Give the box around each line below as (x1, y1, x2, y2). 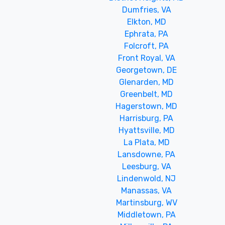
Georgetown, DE (116, 65, 177, 75)
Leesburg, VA (122, 161, 171, 171)
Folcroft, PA (124, 41, 169, 51)
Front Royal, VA (118, 53, 175, 63)
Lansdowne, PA (118, 149, 176, 159)
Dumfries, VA (122, 5, 171, 15)
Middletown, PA (117, 209, 176, 219)
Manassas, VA (121, 185, 172, 195)
